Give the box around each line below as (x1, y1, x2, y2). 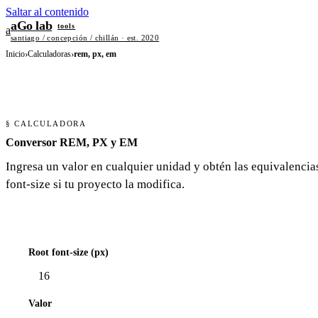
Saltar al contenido (6, 6, 89, 18)
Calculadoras (28, 49, 71, 59)
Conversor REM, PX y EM (6, 136, 138, 148)
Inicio (6, 49, 25, 59)
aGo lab (11, 18, 53, 33)
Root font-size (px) (28, 247, 109, 258)
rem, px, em (74, 49, 116, 59)
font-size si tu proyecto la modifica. (6, 177, 185, 191)
